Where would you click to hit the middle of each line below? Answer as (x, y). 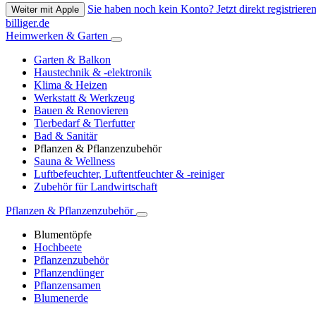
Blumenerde (61, 298)
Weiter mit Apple (45, 10)
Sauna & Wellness (74, 162)
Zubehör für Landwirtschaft (96, 187)
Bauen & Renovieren (81, 111)
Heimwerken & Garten (58, 36)
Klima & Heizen (71, 85)
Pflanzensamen (67, 286)
